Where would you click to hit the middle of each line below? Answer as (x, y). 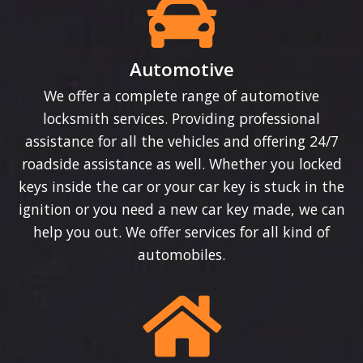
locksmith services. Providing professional (181, 118)
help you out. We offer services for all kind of (181, 231)
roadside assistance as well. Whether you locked (181, 163)
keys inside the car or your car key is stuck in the (181, 186)
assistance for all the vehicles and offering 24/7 (181, 141)
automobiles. (181, 254)
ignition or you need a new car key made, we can (181, 209)
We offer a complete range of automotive (181, 95)
